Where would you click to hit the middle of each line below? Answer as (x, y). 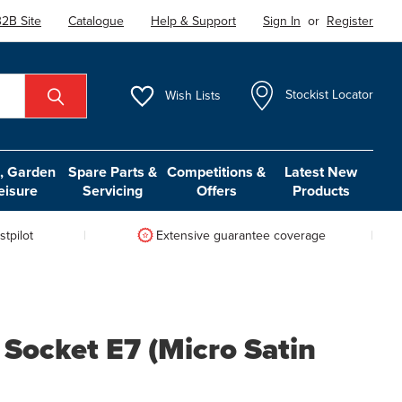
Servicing (112, 190)
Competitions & (217, 171)
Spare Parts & (112, 171)
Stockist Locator (330, 95)
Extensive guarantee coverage (240, 235)
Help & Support (194, 21)
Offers (216, 190)
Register (350, 21)
